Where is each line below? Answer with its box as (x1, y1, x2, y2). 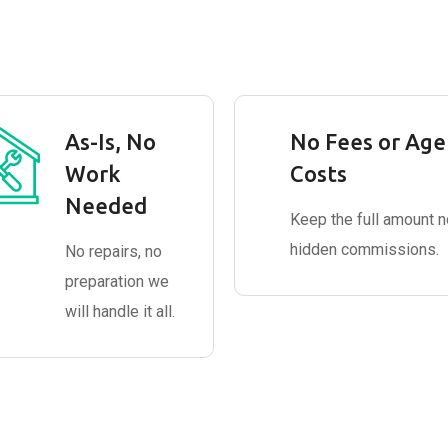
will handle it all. (65, 302, 175, 321)
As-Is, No (65, 129, 156, 154)
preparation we (65, 272, 169, 291)
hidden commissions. (290, 240, 439, 259)
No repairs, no (65, 242, 162, 261)
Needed (65, 193, 147, 218)
